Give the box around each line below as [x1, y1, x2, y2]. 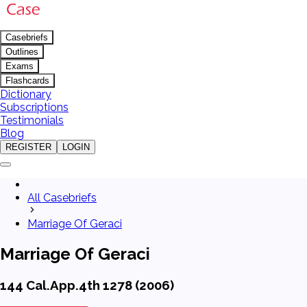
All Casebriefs [27, 191, 97, 204]
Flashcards [5, 75, 49, 86]
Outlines [5, 47, 38, 57]
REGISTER [5, 142, 51, 152]
